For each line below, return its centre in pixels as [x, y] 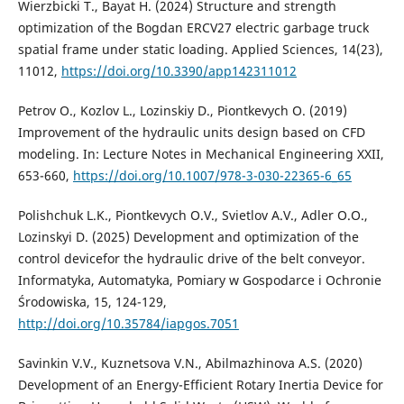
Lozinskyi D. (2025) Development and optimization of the [188, 237]
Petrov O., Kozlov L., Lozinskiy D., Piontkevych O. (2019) [182, 111]
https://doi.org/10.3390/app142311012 [179, 71]
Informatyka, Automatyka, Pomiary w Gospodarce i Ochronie [199, 280]
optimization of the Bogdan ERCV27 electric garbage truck [193, 28]
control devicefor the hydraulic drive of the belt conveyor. [191, 259]
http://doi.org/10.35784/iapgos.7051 [128, 324]
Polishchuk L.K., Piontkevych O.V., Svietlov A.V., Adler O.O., [193, 216]
